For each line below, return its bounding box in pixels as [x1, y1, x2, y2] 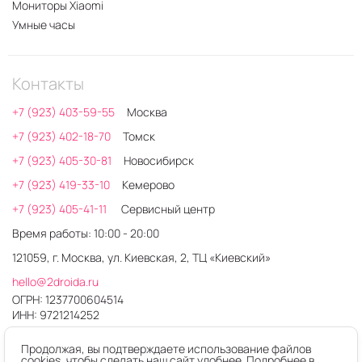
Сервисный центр [121, 201, 215, 217]
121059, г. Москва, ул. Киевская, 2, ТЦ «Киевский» [12, 250, 271, 266]
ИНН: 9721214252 [12, 307, 99, 323]
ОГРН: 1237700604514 [12, 292, 124, 308]
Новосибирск [124, 153, 194, 169]
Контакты [12, 73, 84, 95]
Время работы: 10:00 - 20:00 [12, 225, 159, 242]
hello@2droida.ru [12, 274, 99, 290]
